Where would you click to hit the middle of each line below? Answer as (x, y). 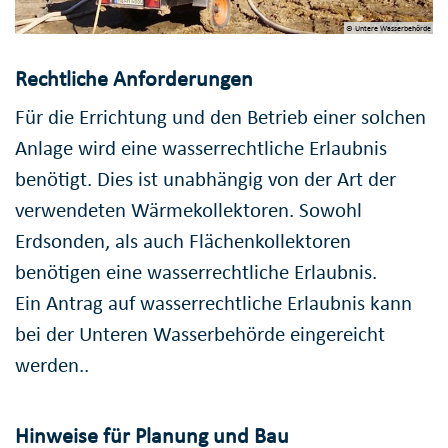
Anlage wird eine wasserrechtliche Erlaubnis (201, 148)
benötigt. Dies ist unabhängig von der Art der (205, 179)
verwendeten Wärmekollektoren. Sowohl (188, 210)
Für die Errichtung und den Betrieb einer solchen (220, 117)
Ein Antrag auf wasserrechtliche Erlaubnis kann (213, 303)
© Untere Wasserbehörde (388, 28)
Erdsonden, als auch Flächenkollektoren (183, 241)
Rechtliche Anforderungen (134, 78)
